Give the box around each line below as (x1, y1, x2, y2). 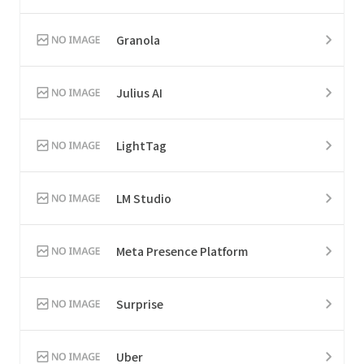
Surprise (116, 295, 163, 312)
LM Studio (116, 189, 171, 206)
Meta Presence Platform (116, 242, 248, 259)
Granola (116, 31, 160, 48)
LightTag (116, 136, 167, 154)
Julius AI (116, 84, 162, 101)
